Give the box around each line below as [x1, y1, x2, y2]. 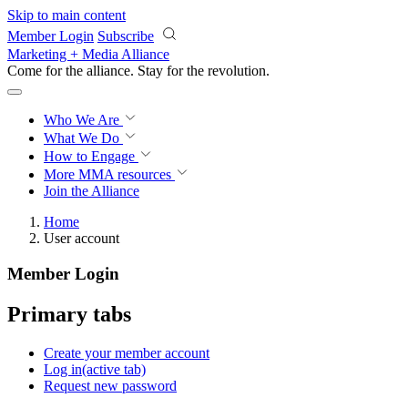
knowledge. [208, 63, 275, 78]
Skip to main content [7, 7, 126, 23]
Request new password [44, 377, 177, 393]
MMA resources [75, 167, 171, 182]
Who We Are [44, 112, 123, 127]
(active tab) [82, 361, 146, 377]
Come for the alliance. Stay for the [7, 63, 208, 78]
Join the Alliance [44, 183, 139, 199]
